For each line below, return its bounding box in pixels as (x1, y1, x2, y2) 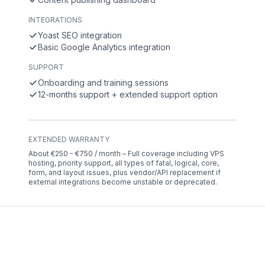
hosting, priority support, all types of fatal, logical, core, (28, 159, 219, 167)
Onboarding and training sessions (38, 77, 169, 88)
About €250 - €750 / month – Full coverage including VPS (28, 149, 224, 158)
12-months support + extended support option (38, 89, 218, 99)
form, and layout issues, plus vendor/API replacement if (28, 168, 221, 177)
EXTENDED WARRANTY (28, 135, 109, 144)
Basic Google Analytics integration (38, 42, 170, 52)
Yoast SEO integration (38, 30, 122, 40)
